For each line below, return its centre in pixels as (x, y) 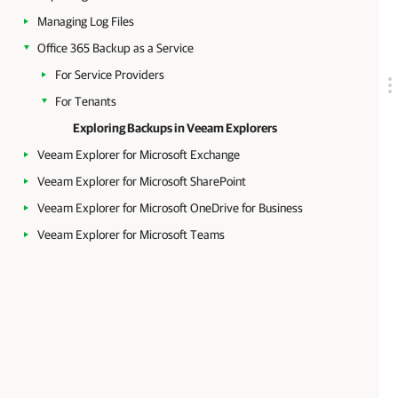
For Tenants (86, 101)
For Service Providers (110, 75)
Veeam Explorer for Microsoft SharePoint (142, 181)
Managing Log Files (86, 21)
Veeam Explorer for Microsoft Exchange (139, 155)
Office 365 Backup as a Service (115, 48)
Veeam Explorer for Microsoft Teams (131, 235)
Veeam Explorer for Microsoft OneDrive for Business (170, 208)
